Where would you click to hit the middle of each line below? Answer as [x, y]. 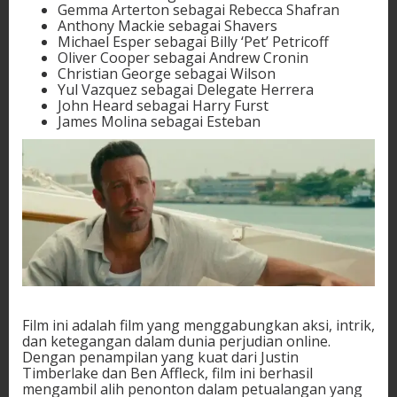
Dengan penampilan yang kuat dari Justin [160, 357]
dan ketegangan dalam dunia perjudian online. [176, 341]
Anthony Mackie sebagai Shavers [167, 25]
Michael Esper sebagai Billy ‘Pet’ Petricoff [193, 41]
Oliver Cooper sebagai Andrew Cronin [183, 57]
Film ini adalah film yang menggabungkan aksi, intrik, [198, 325]
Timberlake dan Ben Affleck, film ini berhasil [167, 373]
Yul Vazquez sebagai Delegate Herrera [186, 89]
